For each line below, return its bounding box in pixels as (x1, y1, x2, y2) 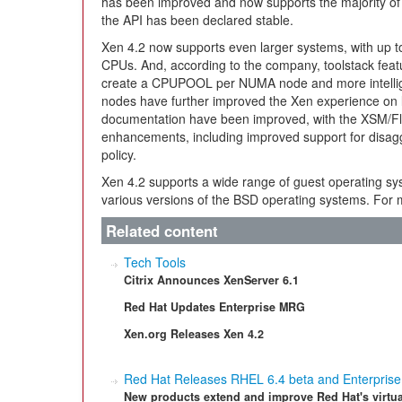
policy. (101, 145, 140, 163)
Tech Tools (124, 253, 186, 271)
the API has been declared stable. (101, 11, 293, 29)
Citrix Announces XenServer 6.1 (124, 272, 299, 288)
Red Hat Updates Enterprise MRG (124, 299, 305, 315)
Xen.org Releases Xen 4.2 (124, 326, 264, 342)
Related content (106, 220, 218, 241)
